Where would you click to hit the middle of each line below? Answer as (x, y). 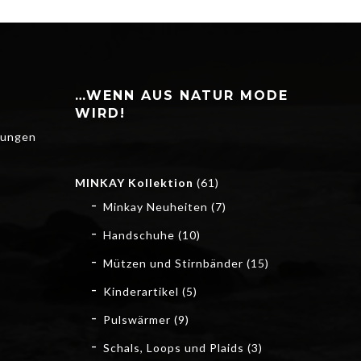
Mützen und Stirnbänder (173, 263)
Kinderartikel (141, 291)
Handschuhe (139, 234)
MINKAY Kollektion (134, 182)
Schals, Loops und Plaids (173, 347)
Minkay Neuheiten (155, 206)
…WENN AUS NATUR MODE (181, 95)
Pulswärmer (137, 319)
